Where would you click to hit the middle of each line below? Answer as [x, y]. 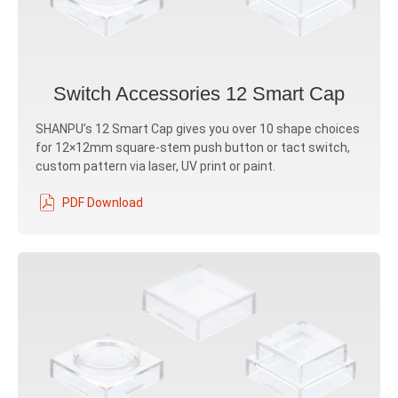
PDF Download [103, 202]
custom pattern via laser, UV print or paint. [155, 166]
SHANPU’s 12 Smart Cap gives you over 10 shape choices [198, 129]
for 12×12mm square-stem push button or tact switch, [193, 147]
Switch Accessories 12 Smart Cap [199, 94]
